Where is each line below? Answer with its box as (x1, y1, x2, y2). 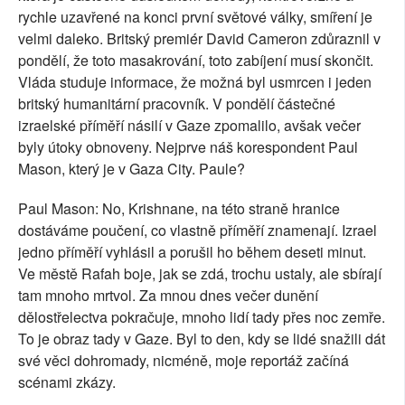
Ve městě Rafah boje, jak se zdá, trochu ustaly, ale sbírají (18, 263, 381, 284)
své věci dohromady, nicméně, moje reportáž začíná (18, 350, 349, 371)
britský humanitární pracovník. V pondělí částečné (18, 93, 335, 114)
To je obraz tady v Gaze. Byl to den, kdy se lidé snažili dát (18, 328, 385, 349)
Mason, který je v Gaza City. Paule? (18, 158, 245, 179)
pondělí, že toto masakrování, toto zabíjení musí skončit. (18, 50, 373, 71)
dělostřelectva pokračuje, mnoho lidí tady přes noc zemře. (18, 306, 385, 327)
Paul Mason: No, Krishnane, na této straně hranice (18, 198, 340, 219)
